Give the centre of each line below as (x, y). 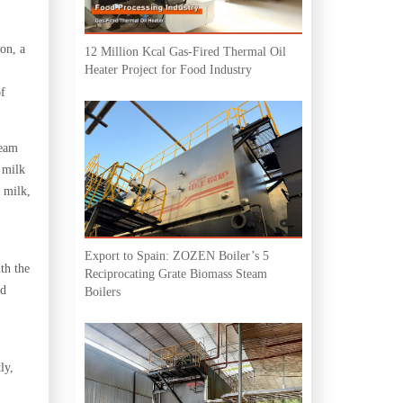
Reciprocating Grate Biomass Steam (175, 273)
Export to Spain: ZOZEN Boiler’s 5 (176, 255)
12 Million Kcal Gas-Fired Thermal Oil (185, 51)
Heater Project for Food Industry (168, 69)
